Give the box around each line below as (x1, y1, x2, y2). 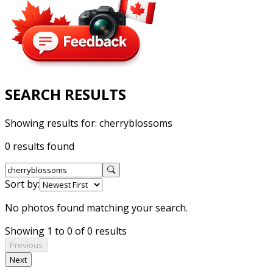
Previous (10, 239, 43, 250)
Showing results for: (5, 116, 99, 130)
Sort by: (5, 177, 40, 191)
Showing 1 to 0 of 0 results (5, 224, 127, 238)
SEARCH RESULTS (5, 83, 126, 104)
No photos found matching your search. (5, 200, 188, 214)
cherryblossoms (99, 116, 172, 130)
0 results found (5, 139, 74, 153)
